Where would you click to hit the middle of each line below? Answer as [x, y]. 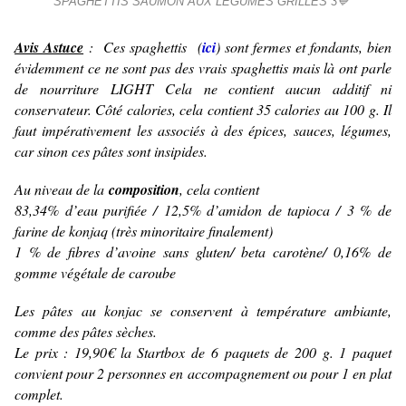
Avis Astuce [49, 48]
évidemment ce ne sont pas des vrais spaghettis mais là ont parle [203, 68]
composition [144, 190]
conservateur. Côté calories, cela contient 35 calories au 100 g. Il [203, 110]
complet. [39, 394]
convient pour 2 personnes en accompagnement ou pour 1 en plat [203, 373]
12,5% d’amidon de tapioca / [255, 210]
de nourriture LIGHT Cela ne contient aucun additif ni [203, 89]
